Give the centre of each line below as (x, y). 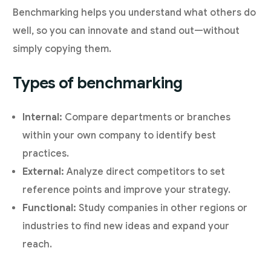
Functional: (50, 208)
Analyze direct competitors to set (145, 172)
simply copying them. (62, 49)
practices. (46, 154)
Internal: (43, 118)
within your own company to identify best (119, 136)
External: (44, 172)
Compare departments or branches (147, 118)
